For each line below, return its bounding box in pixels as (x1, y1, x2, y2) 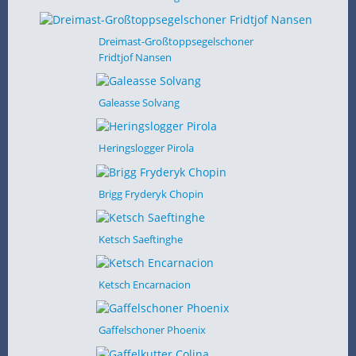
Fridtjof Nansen (98, 49, 172, 64)
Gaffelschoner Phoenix (98, 323, 206, 338)
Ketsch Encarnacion (98, 277, 191, 292)
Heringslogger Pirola (98, 141, 194, 156)
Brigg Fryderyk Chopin (98, 186, 203, 201)
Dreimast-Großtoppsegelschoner (98, 33, 253, 48)
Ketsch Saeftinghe (98, 231, 183, 246)
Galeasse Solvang (98, 95, 180, 110)
